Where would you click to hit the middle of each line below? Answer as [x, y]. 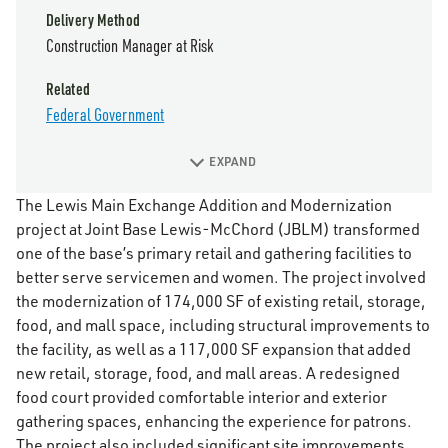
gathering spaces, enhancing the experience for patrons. [214, 421]
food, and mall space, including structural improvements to [223, 325]
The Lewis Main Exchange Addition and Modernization [204, 205]
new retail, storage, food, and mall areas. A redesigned [208, 373]
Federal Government [105, 114]
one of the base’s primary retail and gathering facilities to [214, 253]
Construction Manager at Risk [130, 45]
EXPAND [232, 161]
